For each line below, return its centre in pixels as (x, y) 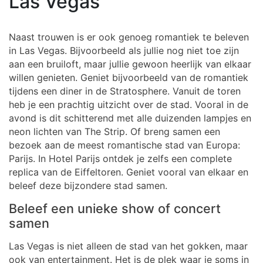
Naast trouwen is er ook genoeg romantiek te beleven (129, 37)
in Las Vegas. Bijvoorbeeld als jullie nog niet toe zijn (124, 50)
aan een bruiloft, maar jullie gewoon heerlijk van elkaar (130, 64)
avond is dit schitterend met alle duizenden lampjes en (130, 118)
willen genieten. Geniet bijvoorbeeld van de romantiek (129, 77)
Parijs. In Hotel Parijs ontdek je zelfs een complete (120, 159)
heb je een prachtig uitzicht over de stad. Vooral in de (129, 104)
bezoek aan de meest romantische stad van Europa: (124, 145)
